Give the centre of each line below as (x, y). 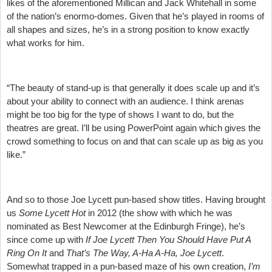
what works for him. (46, 42)
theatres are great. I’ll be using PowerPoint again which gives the (134, 127)
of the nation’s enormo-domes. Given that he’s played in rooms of (135, 16)
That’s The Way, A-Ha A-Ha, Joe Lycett (144, 253)
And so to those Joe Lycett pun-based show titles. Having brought (136, 199)
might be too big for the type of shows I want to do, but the (120, 114)
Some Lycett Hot (52, 212)
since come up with (46, 239)
